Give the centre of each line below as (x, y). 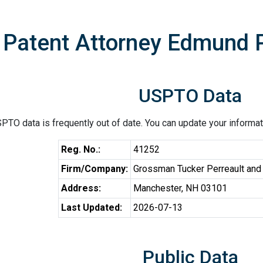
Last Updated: (91, 208)
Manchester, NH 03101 (180, 188)
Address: (81, 188)
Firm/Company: (94, 169)
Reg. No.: (80, 149)
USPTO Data (190, 96)
